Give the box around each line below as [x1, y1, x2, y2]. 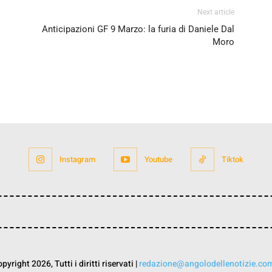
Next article [197, 8, 234, 16]
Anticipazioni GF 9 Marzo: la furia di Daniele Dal [42, 24, 234, 35]
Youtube [144, 153, 172, 165]
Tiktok [222, 153, 243, 165]
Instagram [59, 153, 95, 165]
